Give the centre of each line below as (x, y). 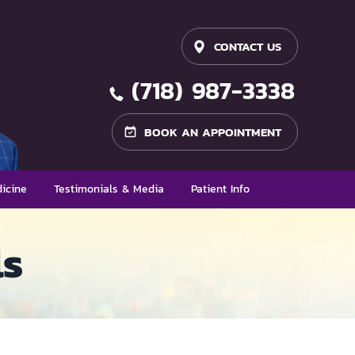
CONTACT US (248, 46)
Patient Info (220, 189)
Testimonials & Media (109, 189)
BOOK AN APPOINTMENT (213, 132)
